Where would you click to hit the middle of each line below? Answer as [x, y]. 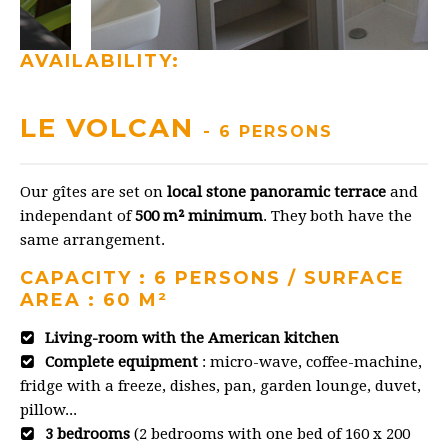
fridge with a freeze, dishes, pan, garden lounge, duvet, [220, 385]
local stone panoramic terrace [276, 191]
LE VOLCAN [111, 127]
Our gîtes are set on [93, 191]
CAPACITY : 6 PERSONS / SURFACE [212, 277]
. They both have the [337, 215]
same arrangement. [92, 239]
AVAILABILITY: [100, 60]
